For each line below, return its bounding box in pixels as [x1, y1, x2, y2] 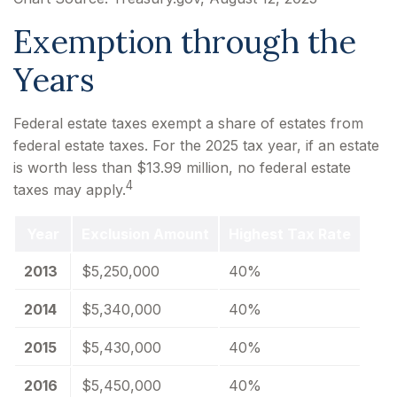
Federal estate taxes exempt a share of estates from [13, 114, 363, 133]
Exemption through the [13, 21, 356, 63]
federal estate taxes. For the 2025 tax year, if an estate [13, 136, 379, 155]
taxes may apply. [13, 181, 126, 199]
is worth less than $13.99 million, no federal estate [13, 159, 351, 177]
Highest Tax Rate [229, 225, 351, 244]
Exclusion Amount [82, 225, 209, 244]
